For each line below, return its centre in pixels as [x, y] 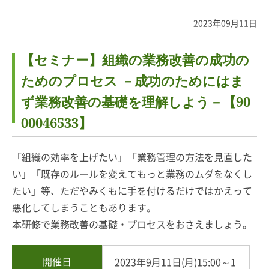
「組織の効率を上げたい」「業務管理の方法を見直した [132, 157]
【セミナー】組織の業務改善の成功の [135, 59]
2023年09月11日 [225, 23]
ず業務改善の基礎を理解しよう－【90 [136, 101]
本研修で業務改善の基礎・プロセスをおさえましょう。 [132, 224]
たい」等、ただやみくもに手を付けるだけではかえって [132, 191]
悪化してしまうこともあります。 [84, 207]
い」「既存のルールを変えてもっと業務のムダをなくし [132, 174]
